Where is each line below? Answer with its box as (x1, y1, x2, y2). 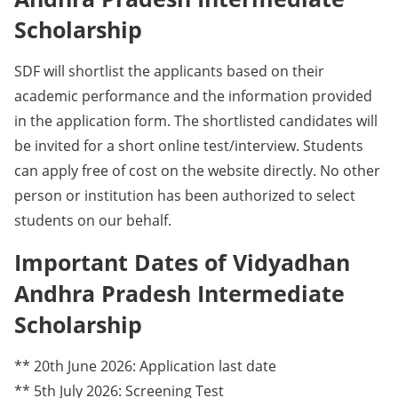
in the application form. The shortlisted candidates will (14, 110, 378, 131)
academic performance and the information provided (14, 85, 372, 106)
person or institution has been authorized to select (14, 185, 355, 205)
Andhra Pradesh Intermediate (14, 277, 345, 308)
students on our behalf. (14, 210, 171, 230)
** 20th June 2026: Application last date (14, 355, 276, 376)
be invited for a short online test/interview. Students (14, 135, 363, 155)
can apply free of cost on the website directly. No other (14, 160, 380, 180)
